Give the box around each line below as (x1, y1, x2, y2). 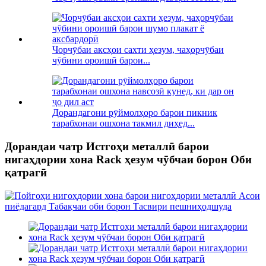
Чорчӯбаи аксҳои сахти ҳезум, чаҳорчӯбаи (52, 45, 224, 55)
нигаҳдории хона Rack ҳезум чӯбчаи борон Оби (5, 153, 252, 166)
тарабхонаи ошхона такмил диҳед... (52, 118, 195, 129)
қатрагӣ (5, 166, 47, 179)
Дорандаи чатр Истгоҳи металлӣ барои (5, 140, 209, 153)
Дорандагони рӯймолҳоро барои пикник (52, 107, 217, 118)
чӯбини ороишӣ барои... (52, 55, 150, 66)
